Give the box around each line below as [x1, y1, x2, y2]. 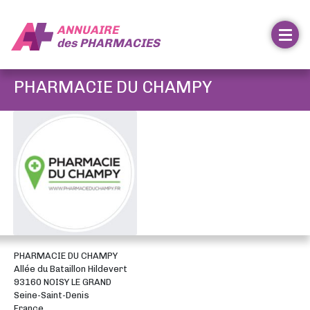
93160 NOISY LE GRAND [14, 277, 111, 287]
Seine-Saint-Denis [14, 290, 89, 300]
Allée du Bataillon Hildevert [14, 264, 127, 274]
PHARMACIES [79, 35, 160, 50]
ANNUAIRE [56, 22, 118, 37]
